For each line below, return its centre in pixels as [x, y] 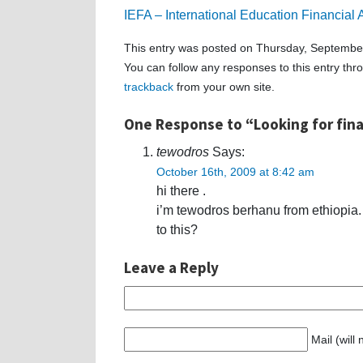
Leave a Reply [171, 267]
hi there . [181, 190]
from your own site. [224, 86]
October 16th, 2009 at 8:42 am [235, 171]
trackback [149, 86]
